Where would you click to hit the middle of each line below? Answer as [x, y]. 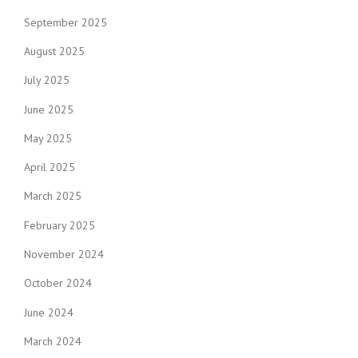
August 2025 [54, 51]
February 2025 [60, 225]
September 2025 [66, 22]
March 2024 [53, 342]
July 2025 [47, 80]
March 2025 [53, 196]
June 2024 [49, 312]
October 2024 [58, 283]
